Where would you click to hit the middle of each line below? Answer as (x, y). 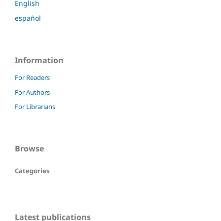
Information (39, 60)
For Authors (32, 92)
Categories (32, 171)
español (28, 18)
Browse (29, 149)
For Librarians (35, 107)
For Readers (32, 77)
